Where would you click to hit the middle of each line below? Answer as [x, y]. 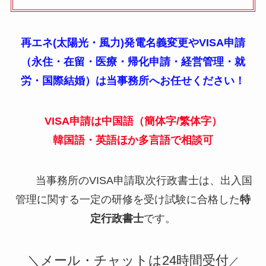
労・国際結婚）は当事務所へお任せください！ [133, 80]
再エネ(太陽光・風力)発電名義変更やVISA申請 [133, 42]
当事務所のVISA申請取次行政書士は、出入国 [133, 180]
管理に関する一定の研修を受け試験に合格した [128, 199]
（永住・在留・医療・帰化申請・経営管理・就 [133, 61]
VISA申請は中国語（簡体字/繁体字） [133, 121]
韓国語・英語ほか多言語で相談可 [133, 140]
